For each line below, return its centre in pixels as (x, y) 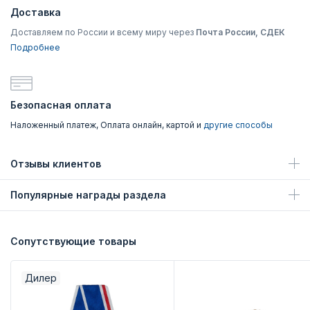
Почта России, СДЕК (240, 32)
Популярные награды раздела (88, 195)
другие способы (238, 125)
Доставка (36, 12)
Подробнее (35, 47)
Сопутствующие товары (73, 241)
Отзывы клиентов (56, 164)
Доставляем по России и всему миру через (103, 32)
